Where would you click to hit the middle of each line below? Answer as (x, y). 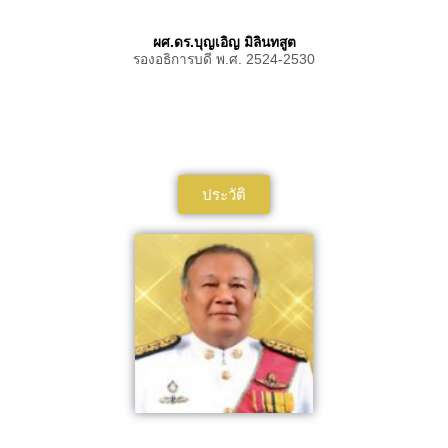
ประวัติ (224, 195)
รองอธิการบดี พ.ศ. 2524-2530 (224, 59)
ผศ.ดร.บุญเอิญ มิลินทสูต (224, 42)
